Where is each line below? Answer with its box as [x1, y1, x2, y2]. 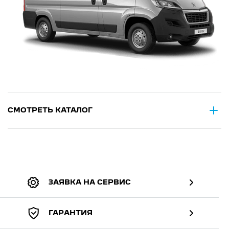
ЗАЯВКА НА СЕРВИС [53, 179, 131, 186]
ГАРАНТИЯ [53, 210, 93, 217]
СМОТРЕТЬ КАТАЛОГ [8, 107, 93, 114]
